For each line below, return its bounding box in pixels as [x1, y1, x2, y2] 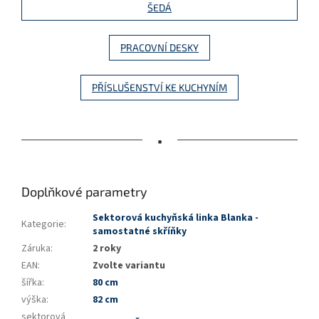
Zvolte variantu [93, 258, 165, 273]
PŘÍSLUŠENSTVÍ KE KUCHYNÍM [92, 81, 227, 94]
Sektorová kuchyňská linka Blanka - [93, 211, 258, 226]
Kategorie [21, 217, 64, 232]
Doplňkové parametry [21, 184, 147, 200]
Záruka [21, 241, 51, 256]
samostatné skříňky [93, 224, 187, 239]
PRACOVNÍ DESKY [120, 41, 199, 54]
